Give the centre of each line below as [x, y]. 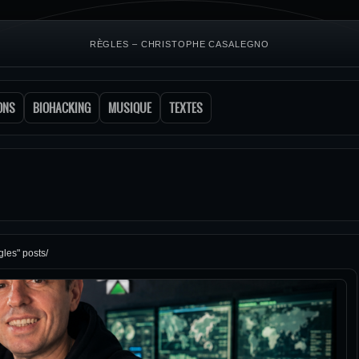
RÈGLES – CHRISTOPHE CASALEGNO [179, 44]
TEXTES [186, 108]
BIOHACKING [62, 108]
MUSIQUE [130, 108]
